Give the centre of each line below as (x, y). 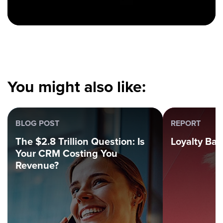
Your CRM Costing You (66, 154)
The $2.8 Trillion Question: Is (80, 142)
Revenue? (37, 166)
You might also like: (77, 86)
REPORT (186, 123)
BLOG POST (37, 123)
